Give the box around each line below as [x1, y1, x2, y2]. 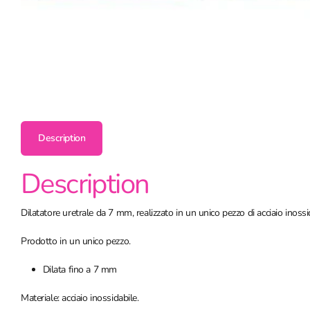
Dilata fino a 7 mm [42, 262, 117, 276]
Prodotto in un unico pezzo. [21, 234, 131, 248]
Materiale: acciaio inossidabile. [21, 291, 139, 304]
